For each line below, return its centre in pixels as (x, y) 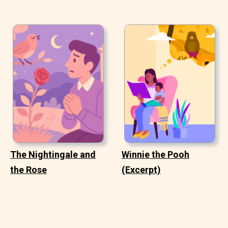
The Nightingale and (53, 154)
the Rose (28, 169)
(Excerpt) (141, 169)
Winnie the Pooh (155, 154)
